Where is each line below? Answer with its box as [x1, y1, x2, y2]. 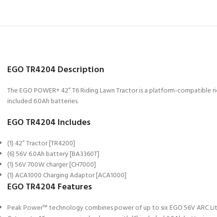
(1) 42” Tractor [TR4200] [7, 138, 75, 149]
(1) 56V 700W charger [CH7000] [7, 159, 96, 170]
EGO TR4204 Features [7, 180, 92, 194]
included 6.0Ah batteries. [7, 95, 78, 107]
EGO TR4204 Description [7, 62, 104, 77]
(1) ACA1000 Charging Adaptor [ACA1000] [7, 170, 126, 181]
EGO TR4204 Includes [7, 115, 91, 130]
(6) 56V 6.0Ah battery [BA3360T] [7, 148, 99, 160]
